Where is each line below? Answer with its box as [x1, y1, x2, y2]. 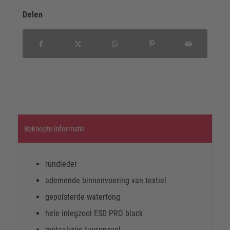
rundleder [45, 159, 77, 169]
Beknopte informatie [24, 124, 85, 134]
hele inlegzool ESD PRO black [45, 208, 143, 219]
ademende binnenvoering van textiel [45, 176, 166, 186]
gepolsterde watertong [45, 192, 120, 202]
